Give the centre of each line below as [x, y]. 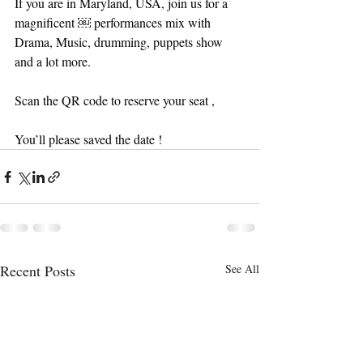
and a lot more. [54, 61]
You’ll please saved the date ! [88, 139]
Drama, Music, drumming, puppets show [120, 42]
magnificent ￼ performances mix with [114, 22]
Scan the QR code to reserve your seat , [116, 100]
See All [242, 269]
